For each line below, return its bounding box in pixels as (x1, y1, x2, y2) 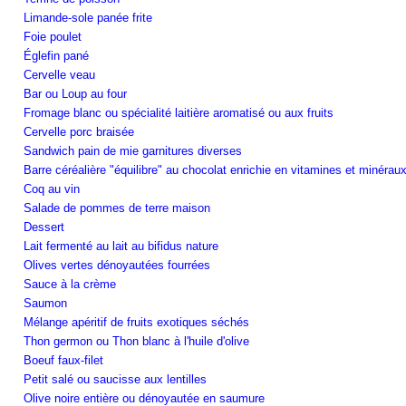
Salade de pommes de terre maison (24, 200, 210, 215)
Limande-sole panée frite (24, 10, 152, 24)
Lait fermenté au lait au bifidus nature (24, 238, 218, 253)
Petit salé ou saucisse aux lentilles (24, 372, 207, 386)
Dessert (24, 219, 64, 234)
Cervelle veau (24, 67, 95, 82)
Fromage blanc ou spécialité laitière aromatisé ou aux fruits (24, 105, 333, 120)
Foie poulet (24, 29, 82, 43)
